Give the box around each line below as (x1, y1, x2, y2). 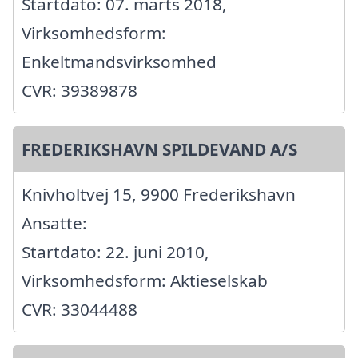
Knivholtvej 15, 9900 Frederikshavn (22, 183, 296, 206)
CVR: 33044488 (22, 298, 137, 321)
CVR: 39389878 (22, 79, 137, 102)
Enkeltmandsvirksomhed (22, 50, 217, 74)
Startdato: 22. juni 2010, (22, 241, 209, 264)
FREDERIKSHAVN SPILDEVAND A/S (22, 138, 297, 161)
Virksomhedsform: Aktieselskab (22, 269, 268, 292)
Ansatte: (22, 212, 87, 235)
